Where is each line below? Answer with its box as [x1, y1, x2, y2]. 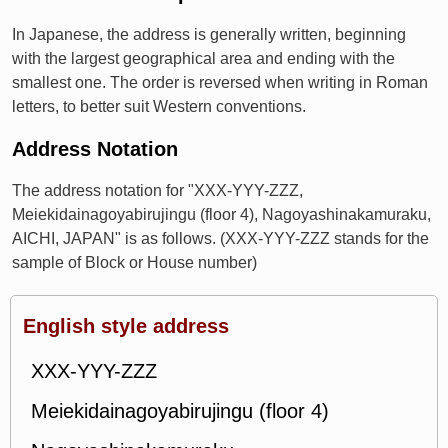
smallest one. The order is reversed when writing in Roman [12, 74, 428, 91]
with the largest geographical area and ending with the [12, 50, 395, 67]
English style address [23, 315, 229, 337]
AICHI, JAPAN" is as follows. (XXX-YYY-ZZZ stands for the [12, 230, 429, 247]
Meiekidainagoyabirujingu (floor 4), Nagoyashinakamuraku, [12, 206, 431, 223]
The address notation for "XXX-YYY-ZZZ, [12, 182, 303, 199]
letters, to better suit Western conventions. [12, 98, 306, 115]
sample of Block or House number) [12, 254, 257, 271]
